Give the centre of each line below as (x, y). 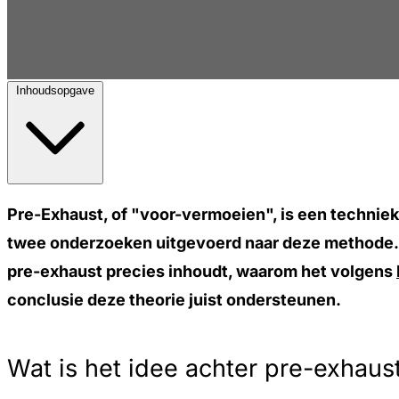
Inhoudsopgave (55, 90)
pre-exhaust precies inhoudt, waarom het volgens (202, 271)
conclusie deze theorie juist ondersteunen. (174, 300)
